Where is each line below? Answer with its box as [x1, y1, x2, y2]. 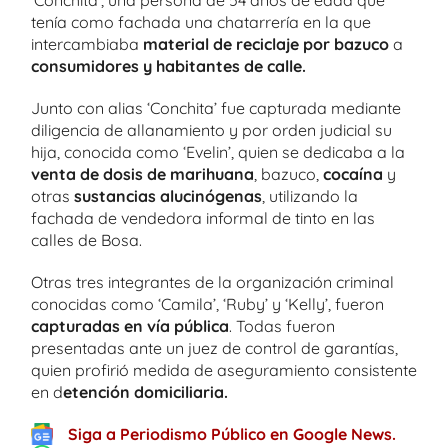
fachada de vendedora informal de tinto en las [31, 208, 375, 228]
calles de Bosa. [31, 230, 142, 250]
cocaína [323, 164, 387, 184]
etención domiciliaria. [63, 382, 228, 402]
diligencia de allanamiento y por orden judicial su [31, 120, 392, 140]
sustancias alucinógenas [74, 186, 262, 206]
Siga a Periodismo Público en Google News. [68, 424, 396, 444]
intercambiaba [31, 34, 143, 54]
